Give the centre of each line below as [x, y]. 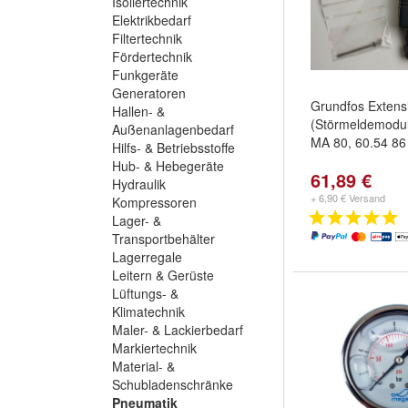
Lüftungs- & [145, 293]
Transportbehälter [163, 239]
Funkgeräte [145, 75]
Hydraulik [139, 184]
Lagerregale [147, 257]
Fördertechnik [152, 56]
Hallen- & [138, 111]
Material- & [143, 366]
